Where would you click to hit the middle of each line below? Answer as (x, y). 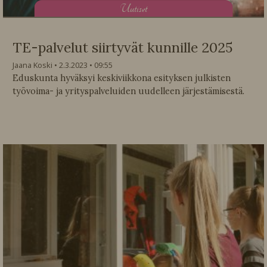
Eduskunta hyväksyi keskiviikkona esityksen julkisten (122, 78)
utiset (139, 9)
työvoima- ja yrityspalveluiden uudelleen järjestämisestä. (128, 91)
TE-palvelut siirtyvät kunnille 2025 (122, 47)
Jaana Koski (32, 65)
